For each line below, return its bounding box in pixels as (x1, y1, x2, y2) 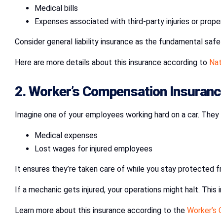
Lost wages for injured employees (35, 144, 152, 153)
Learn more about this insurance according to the (15, 205, 187, 215)
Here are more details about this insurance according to (15, 57, 209, 67)
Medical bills (35, 3, 78, 13)
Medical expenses (35, 130, 98, 140)
